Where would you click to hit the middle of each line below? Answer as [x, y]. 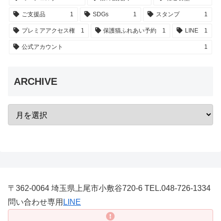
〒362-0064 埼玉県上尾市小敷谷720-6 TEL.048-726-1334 [109, 188]
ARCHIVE [36, 81]
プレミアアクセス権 [48, 31]
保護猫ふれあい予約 [130, 31]
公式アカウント [42, 47]
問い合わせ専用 [36, 202]
